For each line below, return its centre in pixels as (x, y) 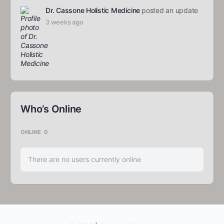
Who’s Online (51, 109)
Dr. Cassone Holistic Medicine (93, 10)
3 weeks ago (64, 22)
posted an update (170, 10)
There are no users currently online (84, 159)
